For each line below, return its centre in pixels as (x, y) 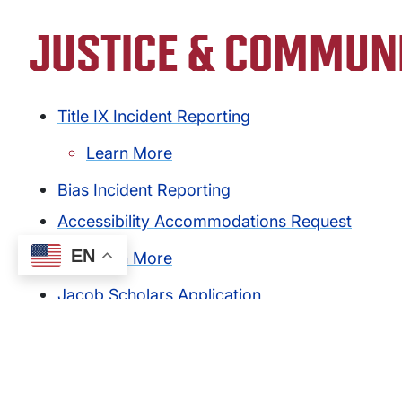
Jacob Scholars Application (159, 295)
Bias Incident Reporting (144, 190)
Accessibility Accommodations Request (205, 222)
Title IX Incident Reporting (154, 117)
